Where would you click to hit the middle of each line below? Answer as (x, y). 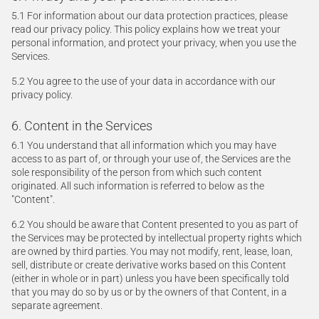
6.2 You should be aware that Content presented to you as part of (155, 224)
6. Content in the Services (82, 126)
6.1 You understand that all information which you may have (144, 145)
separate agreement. (57, 305)
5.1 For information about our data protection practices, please (150, 16)
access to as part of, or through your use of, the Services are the (151, 159)
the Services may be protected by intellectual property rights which (157, 238)
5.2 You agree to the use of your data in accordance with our (143, 81)
